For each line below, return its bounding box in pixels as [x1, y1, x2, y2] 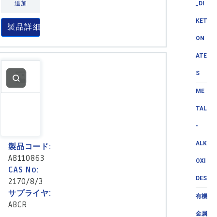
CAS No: [8, 165, 39, 175]
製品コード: [8, 142, 51, 152]
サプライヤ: [8, 188, 51, 199]
